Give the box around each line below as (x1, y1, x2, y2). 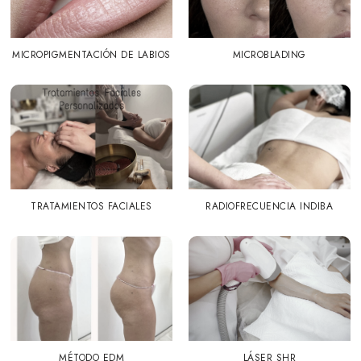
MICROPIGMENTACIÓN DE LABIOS (12, 47, 171, 62)
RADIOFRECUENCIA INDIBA (205, 198, 334, 214)
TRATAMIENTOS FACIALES (31, 198, 152, 214)
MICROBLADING (232, 47, 306, 62)
